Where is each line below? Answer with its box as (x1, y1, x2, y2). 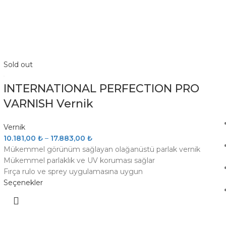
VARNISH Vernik (3, 97, 93, 110)
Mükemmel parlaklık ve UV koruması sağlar (3, 156, 155, 165)
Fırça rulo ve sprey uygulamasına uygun (3, 167, 143, 176)
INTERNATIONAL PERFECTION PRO (3, 82, 199, 95)
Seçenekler (3, 178, 43, 187)
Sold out (3, 60, 33, 69)
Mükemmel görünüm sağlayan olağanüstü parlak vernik (3, 145, 200, 154)
